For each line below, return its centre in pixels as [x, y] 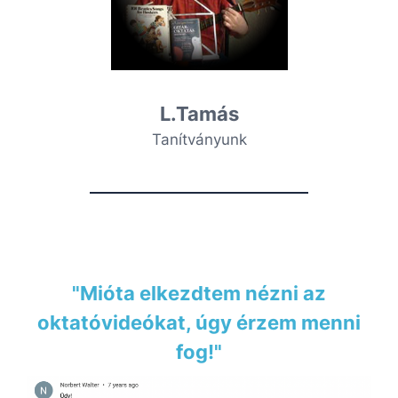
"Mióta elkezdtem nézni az [199, 293]
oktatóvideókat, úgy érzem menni [199, 322]
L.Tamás [199, 113]
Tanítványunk [199, 139]
